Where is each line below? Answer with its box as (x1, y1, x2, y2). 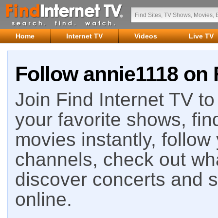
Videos (134, 32, 157, 40)
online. (15, 189, 72, 210)
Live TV (189, 32, 214, 40)
